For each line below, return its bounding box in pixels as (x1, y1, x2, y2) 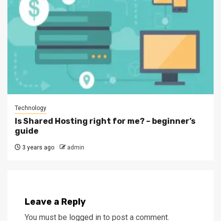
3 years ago (21, 144, 54, 151)
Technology (15, 104, 46, 111)
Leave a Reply (25, 196, 86, 207)
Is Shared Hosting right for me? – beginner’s (15, 116, 195, 126)
